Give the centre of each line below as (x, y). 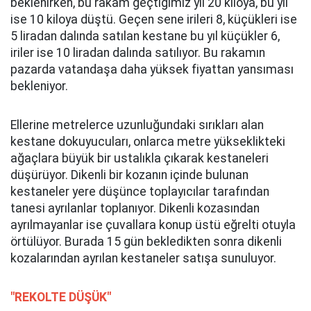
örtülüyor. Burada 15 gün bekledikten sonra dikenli (146, 242)
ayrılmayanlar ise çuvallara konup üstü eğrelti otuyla (153, 225)
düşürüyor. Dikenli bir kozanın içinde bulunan (129, 175)
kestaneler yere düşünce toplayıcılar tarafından (140, 192)
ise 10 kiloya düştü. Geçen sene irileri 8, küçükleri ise (154, 19)
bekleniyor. (39, 86)
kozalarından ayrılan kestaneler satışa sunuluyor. (143, 258)
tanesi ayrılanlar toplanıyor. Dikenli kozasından (135, 208)
